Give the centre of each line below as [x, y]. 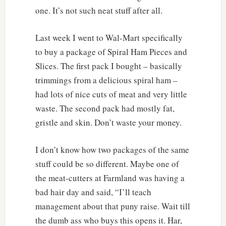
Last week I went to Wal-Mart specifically [109, 37]
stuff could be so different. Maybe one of [107, 163]
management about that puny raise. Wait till [112, 206]
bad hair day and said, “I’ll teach [93, 192]
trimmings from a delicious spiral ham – [106, 80]
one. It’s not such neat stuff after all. [99, 10]
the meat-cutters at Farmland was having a [110, 178]
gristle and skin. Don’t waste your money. [108, 122]
